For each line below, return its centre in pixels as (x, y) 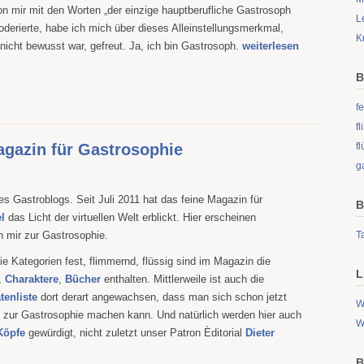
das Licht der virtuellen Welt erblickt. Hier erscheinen (132, 217)
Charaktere (32, 279)
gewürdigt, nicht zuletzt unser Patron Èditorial (135, 333)
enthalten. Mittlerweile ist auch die (184, 279)
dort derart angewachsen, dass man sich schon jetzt (162, 297)
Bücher (84, 279)
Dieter (260, 333)
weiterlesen (271, 46)
